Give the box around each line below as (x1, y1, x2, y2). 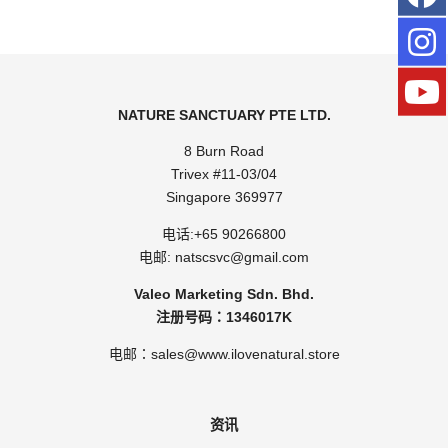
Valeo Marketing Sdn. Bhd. (134, 285, 314, 302)
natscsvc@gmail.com (175, 248, 309, 265)
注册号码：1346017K (156, 308, 292, 325)
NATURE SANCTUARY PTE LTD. (117, 107, 331, 124)
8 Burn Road (184, 142, 264, 159)
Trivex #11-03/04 (171, 165, 277, 182)
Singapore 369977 (165, 188, 283, 205)
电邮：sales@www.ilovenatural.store (108, 345, 340, 362)
